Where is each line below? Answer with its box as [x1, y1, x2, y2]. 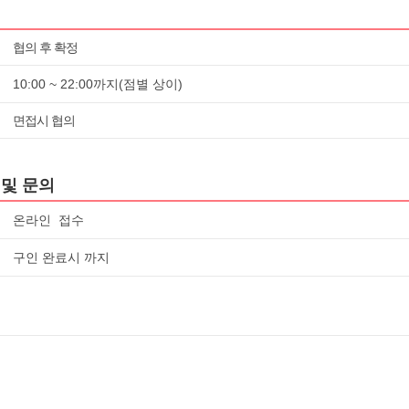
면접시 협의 [13, 113, 75, 128]
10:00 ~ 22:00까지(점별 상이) [13, 77, 183, 91]
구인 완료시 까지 [13, 250, 110, 265]
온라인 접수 [13, 213, 88, 227]
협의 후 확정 [13, 40, 78, 55]
